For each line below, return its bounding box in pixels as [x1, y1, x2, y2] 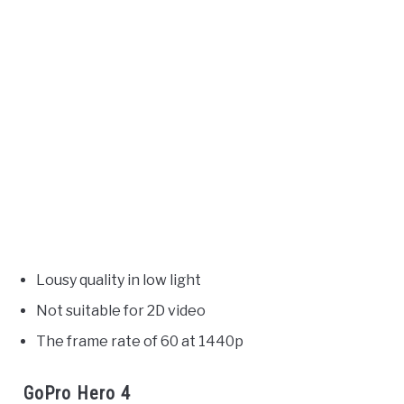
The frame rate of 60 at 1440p [36, 332, 243, 350]
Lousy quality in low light [36, 271, 201, 289]
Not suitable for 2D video [36, 301, 206, 319]
